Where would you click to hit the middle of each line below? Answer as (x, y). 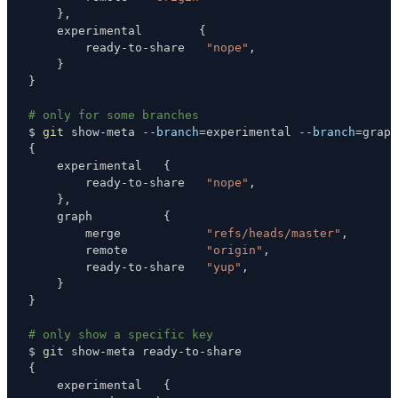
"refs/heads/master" (274, 233)
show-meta (103, 131)
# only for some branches (114, 115)
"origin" (235, 250)
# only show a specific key (121, 334)
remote (117, 250)
